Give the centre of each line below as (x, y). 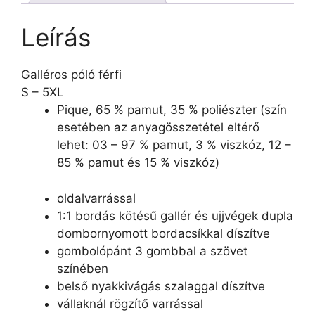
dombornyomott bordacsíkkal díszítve (163, 233)
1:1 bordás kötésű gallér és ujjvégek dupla (175, 216)
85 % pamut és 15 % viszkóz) (138, 162)
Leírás (56, 37)
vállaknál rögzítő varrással (130, 303)
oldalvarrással (96, 198)
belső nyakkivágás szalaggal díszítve (161, 286)
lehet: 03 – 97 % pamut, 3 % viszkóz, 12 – (174, 145)
